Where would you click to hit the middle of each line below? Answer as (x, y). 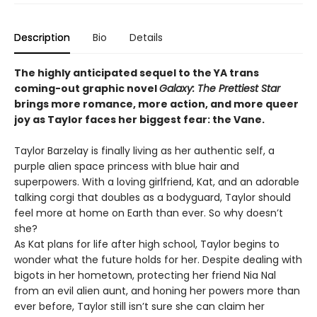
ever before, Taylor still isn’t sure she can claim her (139, 306)
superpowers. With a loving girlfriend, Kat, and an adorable (157, 181)
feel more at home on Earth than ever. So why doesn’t (149, 213)
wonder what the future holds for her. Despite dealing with (158, 259)
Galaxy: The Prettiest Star (220, 88)
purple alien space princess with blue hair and (127, 166)
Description (42, 37)
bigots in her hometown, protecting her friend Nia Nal (145, 275)
